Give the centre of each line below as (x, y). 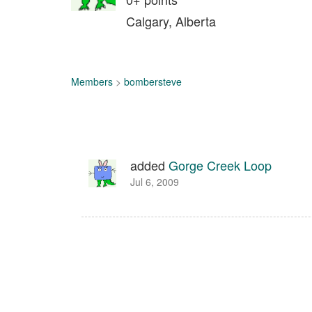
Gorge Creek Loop (220, 165)
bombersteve (153, 81)
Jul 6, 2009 (155, 182)
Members (92, 81)
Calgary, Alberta (171, 21)
